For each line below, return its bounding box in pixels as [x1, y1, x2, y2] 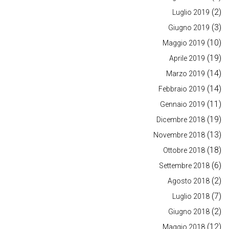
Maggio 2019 [163, 39, 205, 48]
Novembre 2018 [153, 131, 205, 140]
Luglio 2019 [172, 8, 210, 17]
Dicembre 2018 [156, 116, 205, 124]
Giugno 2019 [168, 24, 210, 32]
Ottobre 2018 [163, 146, 205, 155]
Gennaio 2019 [160, 100, 205, 109]
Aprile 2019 [169, 54, 205, 63]
